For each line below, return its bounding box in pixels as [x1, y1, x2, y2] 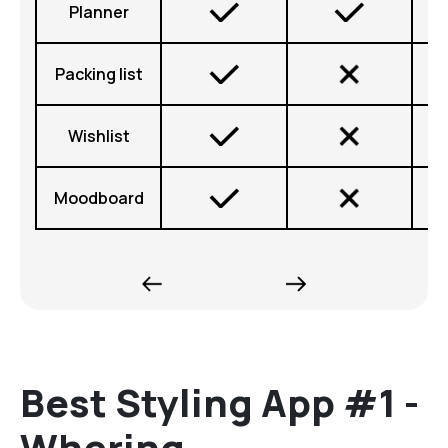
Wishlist [67, 125, 130, 148]
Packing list [54, 63, 143, 86]
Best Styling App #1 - [20, 376, 419, 429]
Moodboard [53, 187, 144, 210]
